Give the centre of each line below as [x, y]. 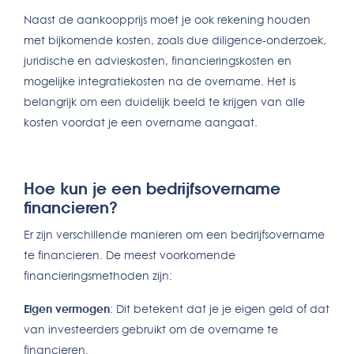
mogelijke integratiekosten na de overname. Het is [160, 81]
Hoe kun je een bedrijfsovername [152, 188]
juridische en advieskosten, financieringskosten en [158, 61]
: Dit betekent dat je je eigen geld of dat [220, 309]
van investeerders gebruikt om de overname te [151, 330]
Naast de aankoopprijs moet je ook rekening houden [167, 20]
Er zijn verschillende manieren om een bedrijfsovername [174, 235]
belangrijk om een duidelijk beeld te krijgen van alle [164, 102]
